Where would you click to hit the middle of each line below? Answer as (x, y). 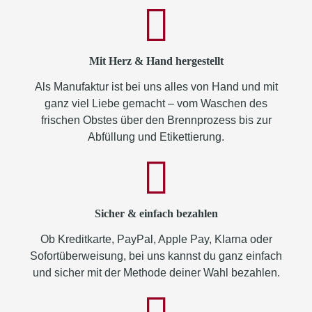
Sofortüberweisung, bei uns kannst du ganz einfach (156, 256)
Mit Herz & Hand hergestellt (156, 61)
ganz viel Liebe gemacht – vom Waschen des (156, 103)
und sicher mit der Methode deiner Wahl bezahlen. (156, 273)
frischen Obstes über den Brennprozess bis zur (156, 120)
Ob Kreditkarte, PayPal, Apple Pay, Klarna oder (156, 239)
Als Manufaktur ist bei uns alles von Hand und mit (156, 87)
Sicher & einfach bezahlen (156, 213)
